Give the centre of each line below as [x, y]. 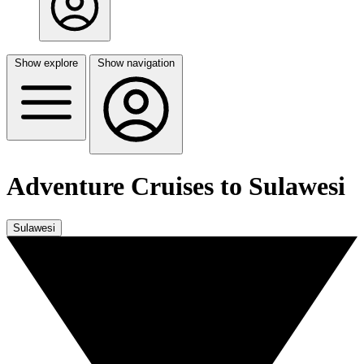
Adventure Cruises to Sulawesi [176, 186]
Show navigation [136, 63]
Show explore [46, 63]
